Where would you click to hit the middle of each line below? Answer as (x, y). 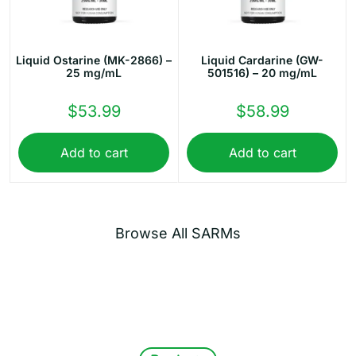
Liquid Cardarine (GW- (262, 60)
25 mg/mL (94, 73)
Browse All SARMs (178, 233)
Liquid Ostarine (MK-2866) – (94, 60)
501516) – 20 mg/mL (262, 73)
